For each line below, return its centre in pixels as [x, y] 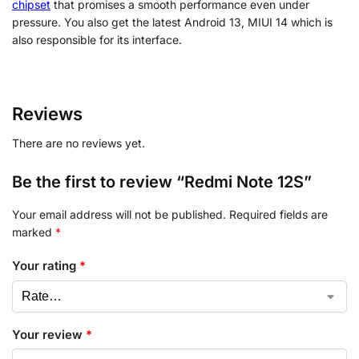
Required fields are [278, 214]
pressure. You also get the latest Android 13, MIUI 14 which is [172, 22]
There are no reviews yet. [79, 143]
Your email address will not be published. [119, 214]
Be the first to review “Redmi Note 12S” [162, 182]
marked [34, 232]
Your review [49, 334]
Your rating [46, 266]
